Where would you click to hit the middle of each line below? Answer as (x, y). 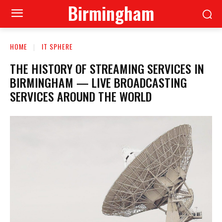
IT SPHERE (57, 46)
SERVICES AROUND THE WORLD (81, 96)
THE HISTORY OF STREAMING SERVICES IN (107, 68)
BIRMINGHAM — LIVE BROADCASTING (98, 82)
